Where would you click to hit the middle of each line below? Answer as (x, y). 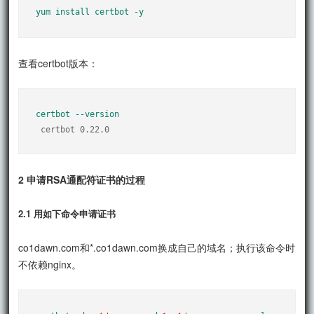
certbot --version (78, 114)
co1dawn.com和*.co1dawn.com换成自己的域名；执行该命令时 (157, 247)
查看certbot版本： (59, 63)
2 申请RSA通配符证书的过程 (82, 179)
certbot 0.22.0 (75, 129)
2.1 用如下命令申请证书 (67, 213)
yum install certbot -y (90, 12)
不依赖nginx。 (50, 264)
